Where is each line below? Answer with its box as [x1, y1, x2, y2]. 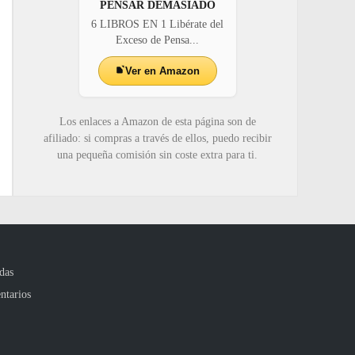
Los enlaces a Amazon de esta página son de [59, 116, 256, 128]
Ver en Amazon [125, 65, 200, 78]
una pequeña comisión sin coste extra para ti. [57, 149, 258, 162]
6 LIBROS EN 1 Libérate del [91, 18, 223, 31]
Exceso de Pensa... [116, 34, 199, 47]
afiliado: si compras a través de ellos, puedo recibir [43, 132, 272, 145]
